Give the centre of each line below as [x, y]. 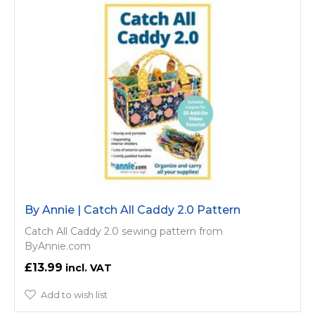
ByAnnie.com [58, 246]
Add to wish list [74, 294]
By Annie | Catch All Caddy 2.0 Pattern [133, 210]
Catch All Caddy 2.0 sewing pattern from [124, 231]
